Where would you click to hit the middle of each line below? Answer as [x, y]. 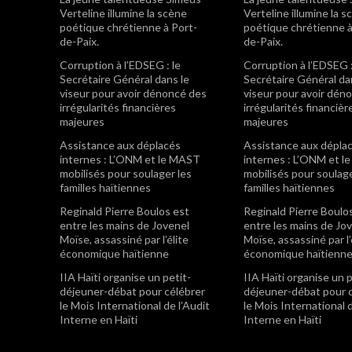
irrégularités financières [118, 107]
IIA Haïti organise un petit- [125, 277]
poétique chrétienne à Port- [128, 27]
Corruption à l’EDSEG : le [120, 64]
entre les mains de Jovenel [125, 225]
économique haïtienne [114, 253]
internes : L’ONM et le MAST [130, 159]
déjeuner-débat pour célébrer [132, 291]
